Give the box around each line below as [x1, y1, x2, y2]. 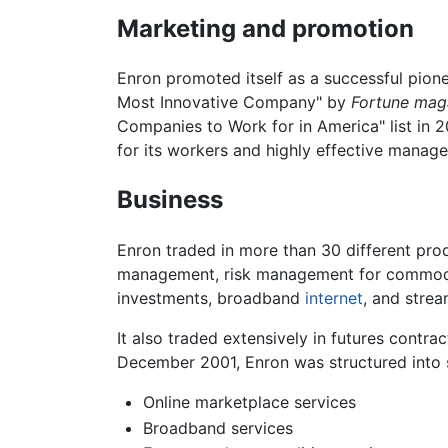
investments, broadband [117, 288, 305, 309]
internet [305, 288, 363, 309]
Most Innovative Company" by [117, 92, 351, 113]
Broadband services [142, 417, 293, 438]
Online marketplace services [142, 392, 356, 413]
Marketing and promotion [117, 13, 414, 43]
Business [117, 185, 223, 215]
